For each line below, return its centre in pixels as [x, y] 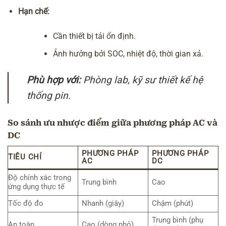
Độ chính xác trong [40, 178]
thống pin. [49, 96]
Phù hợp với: [54, 80]
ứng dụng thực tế [36, 187]
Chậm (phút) [173, 203]
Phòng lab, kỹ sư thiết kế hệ [142, 80]
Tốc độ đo [26, 203]
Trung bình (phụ [178, 220]
